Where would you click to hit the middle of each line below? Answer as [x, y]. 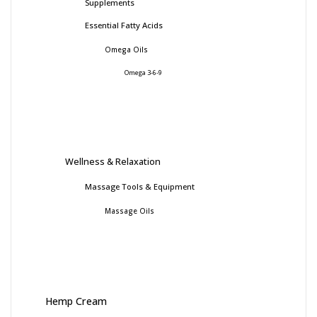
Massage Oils [129, 211]
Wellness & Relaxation [113, 161]
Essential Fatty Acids [124, 25]
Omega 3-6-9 [143, 73]
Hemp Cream [76, 301]
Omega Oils [126, 49]
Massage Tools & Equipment [140, 186]
